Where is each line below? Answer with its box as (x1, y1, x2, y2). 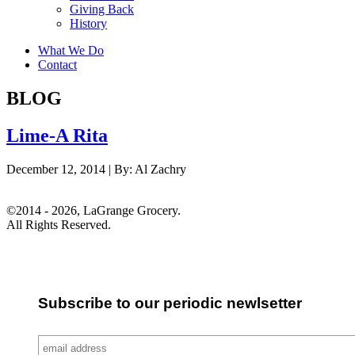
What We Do (38, 44, 104, 58)
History (70, 17, 107, 31)
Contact (38, 58, 77, 72)
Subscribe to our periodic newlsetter (37, 294, 302, 311)
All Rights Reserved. (6, 218, 111, 232)
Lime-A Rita (6, 125, 108, 147)
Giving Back (70, 2, 134, 17)
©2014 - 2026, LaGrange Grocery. (6, 204, 181, 218)
